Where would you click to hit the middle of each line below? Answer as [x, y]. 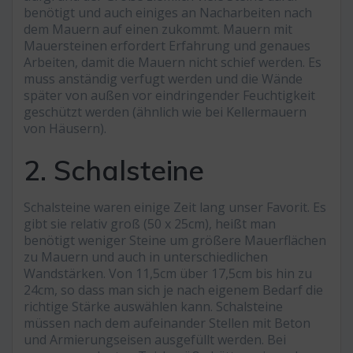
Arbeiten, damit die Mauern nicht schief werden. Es [173, 63]
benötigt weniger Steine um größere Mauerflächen [175, 241]
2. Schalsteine [114, 171]
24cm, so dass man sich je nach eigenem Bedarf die [173, 290]
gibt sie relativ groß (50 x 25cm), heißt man [150, 224]
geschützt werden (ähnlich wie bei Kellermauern [165, 112]
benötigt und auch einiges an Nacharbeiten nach [168, 13]
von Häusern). [65, 129]
